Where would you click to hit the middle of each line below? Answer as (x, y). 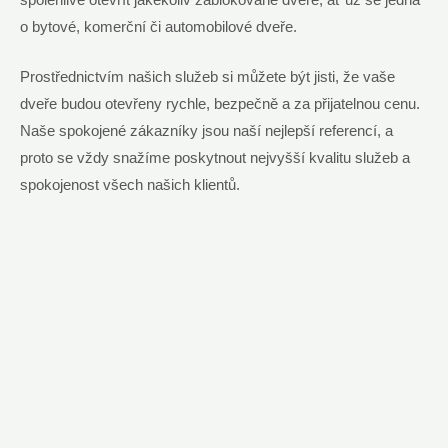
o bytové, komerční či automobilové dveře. (158, 26)
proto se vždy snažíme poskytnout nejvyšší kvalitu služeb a (215, 158)
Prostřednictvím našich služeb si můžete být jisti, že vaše (207, 77)
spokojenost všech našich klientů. (130, 185)
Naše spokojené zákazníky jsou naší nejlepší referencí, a (206, 131)
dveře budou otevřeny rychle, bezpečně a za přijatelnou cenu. (220, 104)
